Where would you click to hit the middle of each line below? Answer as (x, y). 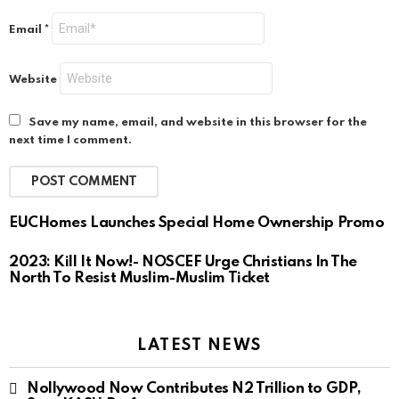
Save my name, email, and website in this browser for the (198, 123)
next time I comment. (70, 141)
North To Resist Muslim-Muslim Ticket (139, 279)
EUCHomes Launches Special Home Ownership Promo (197, 224)
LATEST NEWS (199, 346)
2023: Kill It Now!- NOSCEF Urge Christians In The (183, 263)
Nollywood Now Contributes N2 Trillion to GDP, (194, 389)
